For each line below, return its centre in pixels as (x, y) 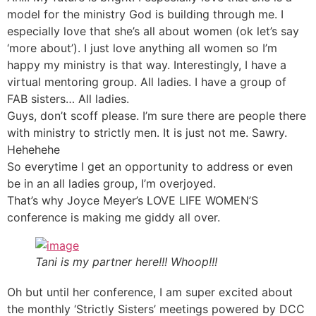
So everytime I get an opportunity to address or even (150, 166)
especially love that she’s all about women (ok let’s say (153, 31)
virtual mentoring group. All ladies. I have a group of (147, 81)
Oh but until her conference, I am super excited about (150, 292)
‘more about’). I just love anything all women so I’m (142, 48)
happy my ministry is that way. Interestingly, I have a (147, 65)
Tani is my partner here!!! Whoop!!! (126, 261)
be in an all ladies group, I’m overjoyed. (111, 183)
